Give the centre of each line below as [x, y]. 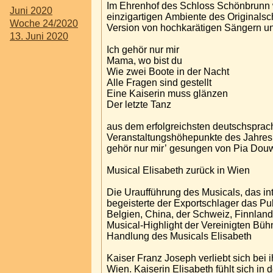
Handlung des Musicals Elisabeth [179, 236]
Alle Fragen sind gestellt [159, 82]
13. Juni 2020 [39, 36]
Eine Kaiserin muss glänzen [168, 93]
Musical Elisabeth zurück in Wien [178, 170]
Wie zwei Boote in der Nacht [168, 71]
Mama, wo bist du [144, 60]
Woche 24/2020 [44, 23]
